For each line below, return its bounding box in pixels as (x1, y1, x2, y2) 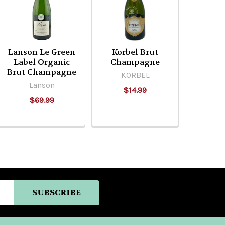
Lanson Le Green (8, 47, 76, 57)
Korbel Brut (112, 47, 159, 57)
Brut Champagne (7, 67, 77, 77)
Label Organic (14, 57, 70, 67)
